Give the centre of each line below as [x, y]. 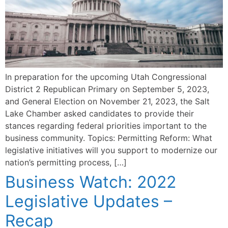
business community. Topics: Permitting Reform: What [109, 138]
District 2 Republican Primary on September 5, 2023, [107, 89]
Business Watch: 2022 [91, 182]
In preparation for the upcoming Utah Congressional [106, 77]
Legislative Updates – [89, 201]
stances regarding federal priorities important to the [106, 125]
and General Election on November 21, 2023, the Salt [107, 101]
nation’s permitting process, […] [66, 162]
